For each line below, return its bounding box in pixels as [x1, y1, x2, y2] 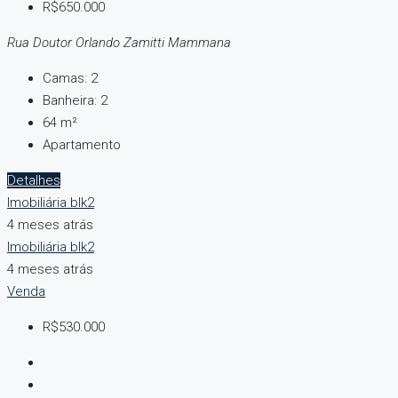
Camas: [43, 70, 87, 87]
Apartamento [43, 137, 121, 154]
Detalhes [7, 172, 60, 189]
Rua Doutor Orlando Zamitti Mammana [7, 35, 231, 52]
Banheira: [43, 92, 97, 109]
